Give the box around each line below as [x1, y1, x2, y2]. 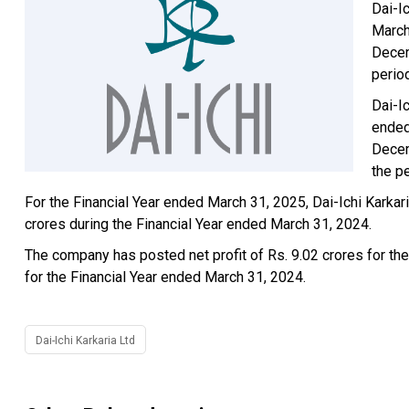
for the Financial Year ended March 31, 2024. [25, 268, 306, 286]
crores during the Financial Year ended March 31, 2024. [25, 215, 372, 233]
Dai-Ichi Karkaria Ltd [36, 334, 135, 347]
